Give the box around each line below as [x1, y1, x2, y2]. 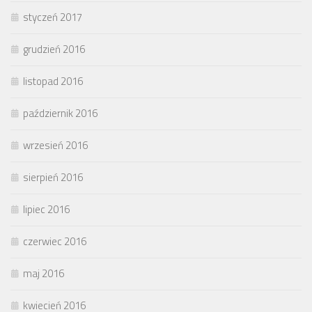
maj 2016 [23, 265, 64, 282]
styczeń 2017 [23, 9, 82, 26]
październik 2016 [23, 105, 97, 122]
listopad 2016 [23, 73, 83, 90]
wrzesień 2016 [23, 137, 88, 154]
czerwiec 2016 [23, 233, 86, 250]
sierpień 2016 [23, 169, 83, 186]
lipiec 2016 [23, 201, 70, 218]
